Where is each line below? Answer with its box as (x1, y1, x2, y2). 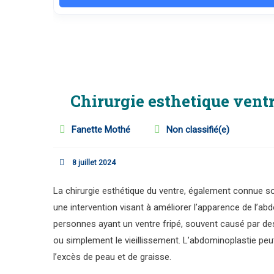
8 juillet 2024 (72, 158, 116, 167)
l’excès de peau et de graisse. (53, 251, 171, 262)
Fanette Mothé (72, 124, 130, 135)
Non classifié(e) (166, 124, 229, 135)
